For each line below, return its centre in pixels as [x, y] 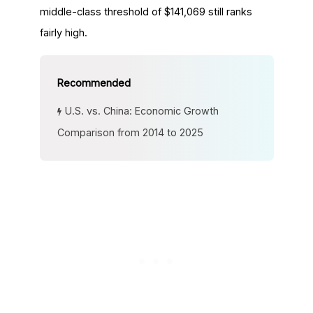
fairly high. [63, 32]
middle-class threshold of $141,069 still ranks [146, 11]
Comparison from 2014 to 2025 [130, 133]
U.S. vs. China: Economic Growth [141, 111]
